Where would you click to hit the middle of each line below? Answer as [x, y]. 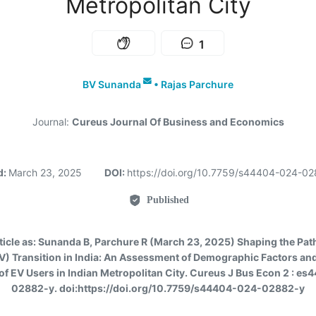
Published [168, 200]
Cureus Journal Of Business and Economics [178, 122]
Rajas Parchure [197, 84]
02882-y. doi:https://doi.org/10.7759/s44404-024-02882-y [158, 288]
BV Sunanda [112, 84]
